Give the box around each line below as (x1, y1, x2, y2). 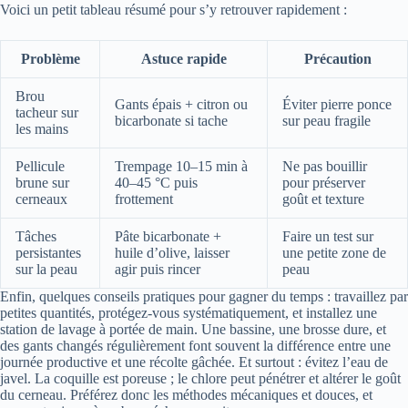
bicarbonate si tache (115, 112, 228, 128)
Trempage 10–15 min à (115, 158, 248, 174)
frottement (115, 190, 173, 207)
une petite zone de (282, 244, 386, 260)
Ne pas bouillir (282, 158, 367, 174)
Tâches (15, 228, 56, 244)
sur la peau (15, 260, 77, 277)
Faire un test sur (282, 228, 373, 244)
